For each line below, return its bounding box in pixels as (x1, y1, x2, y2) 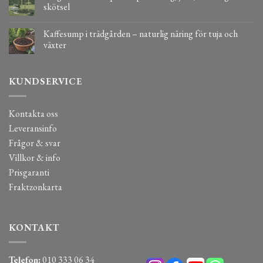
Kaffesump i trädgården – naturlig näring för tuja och (43, 28, 238, 41)
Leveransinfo (9, 122, 57, 134)
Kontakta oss (9, 107, 58, 120)
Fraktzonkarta (9, 180, 62, 193)
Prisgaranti (9, 166, 49, 178)
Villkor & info (9, 151, 60, 164)
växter (43, 39, 66, 52)
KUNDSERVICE (9, 75, 82, 88)
